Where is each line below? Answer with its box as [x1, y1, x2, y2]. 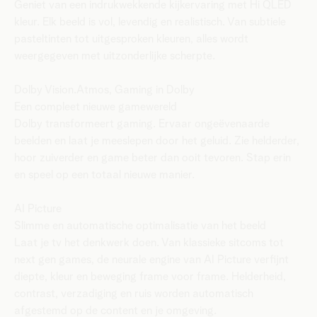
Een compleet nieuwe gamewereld [14, 101, 177, 113]
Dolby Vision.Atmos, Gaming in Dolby [14, 84, 195, 96]
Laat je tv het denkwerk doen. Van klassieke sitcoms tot [14, 237, 284, 248]
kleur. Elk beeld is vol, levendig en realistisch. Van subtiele [14, 16, 286, 28]
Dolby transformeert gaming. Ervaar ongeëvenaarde [14, 118, 270, 129]
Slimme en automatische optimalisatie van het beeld [14, 220, 266, 231]
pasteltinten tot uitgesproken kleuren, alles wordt [14, 33, 248, 45]
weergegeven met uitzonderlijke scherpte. [14, 50, 215, 62]
